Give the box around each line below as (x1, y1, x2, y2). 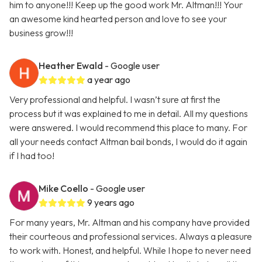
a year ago (87, 74, 130, 86)
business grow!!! (9, 27, 73, 39)
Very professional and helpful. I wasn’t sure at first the (9, 94, 220, 106)
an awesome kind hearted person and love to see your (9, 13, 227, 25)
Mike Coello (39, 182, 88, 195)
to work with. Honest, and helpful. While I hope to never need (9, 244, 251, 257)
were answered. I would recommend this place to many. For (9, 122, 247, 134)
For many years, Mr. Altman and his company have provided (9, 216, 250, 229)
